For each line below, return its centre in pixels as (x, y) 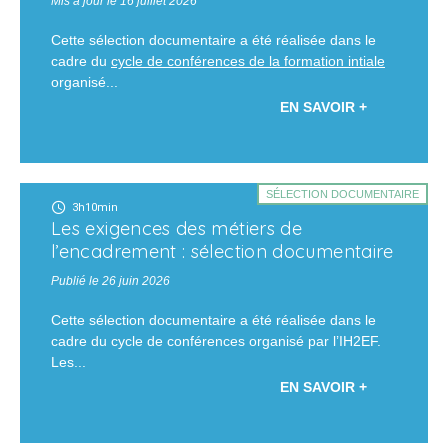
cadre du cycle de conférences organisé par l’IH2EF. (216, 341)
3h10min (95, 208)
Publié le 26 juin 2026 (110, 281)
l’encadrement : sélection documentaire (222, 252)
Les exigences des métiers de (177, 229)
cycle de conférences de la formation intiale (248, 61)
